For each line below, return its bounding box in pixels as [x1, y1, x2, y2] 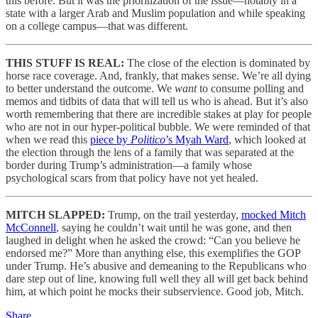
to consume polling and [199, 82, 304, 95]
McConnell [6, 221, 56, 234]
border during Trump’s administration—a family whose [6, 159, 252, 172]
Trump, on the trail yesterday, [108, 209, 241, 221]
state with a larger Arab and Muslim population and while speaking [6, 7, 305, 20]
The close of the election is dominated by [127, 57, 310, 70]
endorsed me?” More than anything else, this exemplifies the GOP [6, 247, 300, 260]
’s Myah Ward [165, 133, 229, 146]
